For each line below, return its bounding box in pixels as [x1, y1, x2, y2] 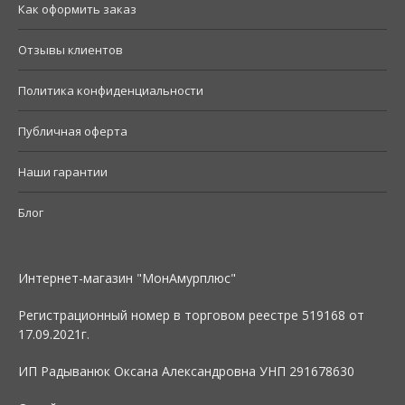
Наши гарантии [18, 163, 108, 180]
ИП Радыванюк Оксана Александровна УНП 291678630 [18, 362, 354, 380]
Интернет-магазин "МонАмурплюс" [18, 268, 236, 287]
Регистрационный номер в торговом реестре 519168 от [18, 306, 364, 324]
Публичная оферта [18, 122, 127, 139]
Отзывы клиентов [18, 41, 123, 58]
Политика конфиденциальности [18, 81, 203, 99]
